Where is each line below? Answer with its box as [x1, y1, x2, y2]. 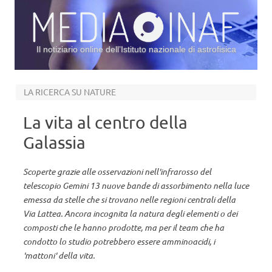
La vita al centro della [23, 112, 188, 132]
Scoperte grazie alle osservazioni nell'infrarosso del [23, 166, 211, 177]
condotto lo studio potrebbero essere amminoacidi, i [23, 236, 215, 247]
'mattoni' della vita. [23, 250, 95, 261]
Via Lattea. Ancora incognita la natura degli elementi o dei [23, 208, 237, 219]
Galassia [23, 132, 86, 152]
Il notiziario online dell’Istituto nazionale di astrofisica [36, 44, 236, 54]
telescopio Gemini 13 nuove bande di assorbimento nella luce [23, 180, 249, 191]
